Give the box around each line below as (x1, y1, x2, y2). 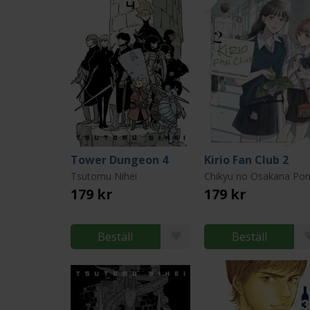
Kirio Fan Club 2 (204, 152, 289, 167)
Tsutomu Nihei (71, 170, 137, 183)
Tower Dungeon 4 (71, 152, 168, 167)
